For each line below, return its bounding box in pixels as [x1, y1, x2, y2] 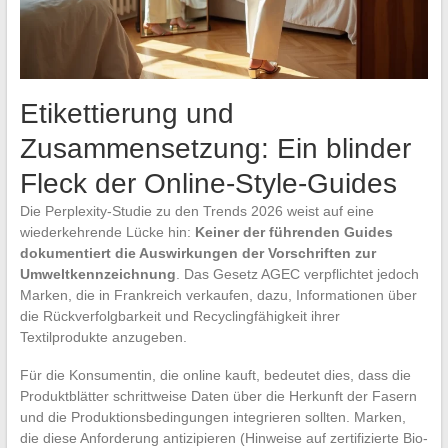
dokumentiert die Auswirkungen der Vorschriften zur [19, 244, 376, 261]
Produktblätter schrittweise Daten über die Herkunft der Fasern [19, 387, 417, 404]
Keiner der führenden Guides [194, 223, 393, 240]
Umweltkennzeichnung [19, 265, 176, 282]
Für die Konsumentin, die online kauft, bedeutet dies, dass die [19, 366, 411, 383]
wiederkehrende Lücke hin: [19, 223, 195, 240]
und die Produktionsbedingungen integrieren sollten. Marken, [19, 408, 406, 425]
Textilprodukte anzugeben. [19, 328, 187, 345]
